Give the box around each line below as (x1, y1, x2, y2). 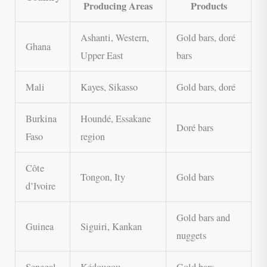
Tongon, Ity (80, 170, 125, 184)
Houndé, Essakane (80, 111, 151, 125)
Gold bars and (176, 210, 230, 224)
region (80, 129, 105, 143)
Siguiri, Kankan (80, 219, 142, 233)
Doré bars (176, 120, 213, 134)
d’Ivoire (25, 179, 55, 193)
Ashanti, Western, (80, 30, 149, 44)
